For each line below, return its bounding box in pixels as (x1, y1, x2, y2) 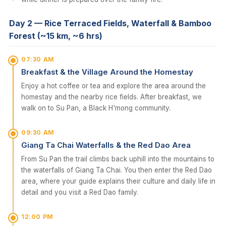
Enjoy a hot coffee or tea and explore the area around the (21, 81, 206, 90)
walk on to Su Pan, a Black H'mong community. (21, 103, 171, 112)
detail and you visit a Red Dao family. (21, 188, 138, 196)
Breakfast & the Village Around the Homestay (21, 67, 193, 77)
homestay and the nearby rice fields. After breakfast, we (21, 92, 202, 101)
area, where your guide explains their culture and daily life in (21, 177, 215, 185)
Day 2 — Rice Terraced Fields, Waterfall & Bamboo (9, 18, 211, 29)
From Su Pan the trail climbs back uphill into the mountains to (21, 154, 214, 163)
